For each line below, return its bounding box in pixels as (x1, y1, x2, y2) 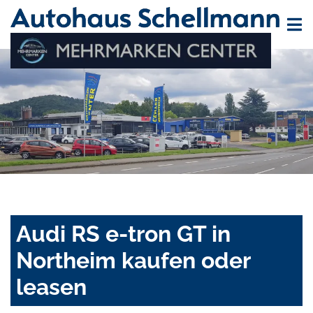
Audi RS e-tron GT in (16, 221, 231, 247)
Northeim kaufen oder (16, 247, 250, 274)
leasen (16, 274, 87, 300)
